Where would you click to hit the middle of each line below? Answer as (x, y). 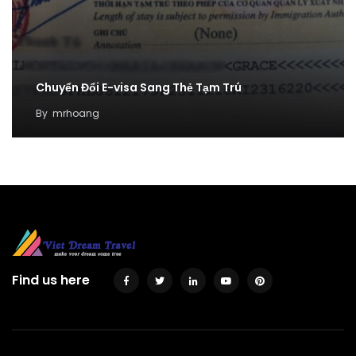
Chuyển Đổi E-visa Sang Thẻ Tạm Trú (139, 88)
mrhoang (76, 114)
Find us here (51, 281)
